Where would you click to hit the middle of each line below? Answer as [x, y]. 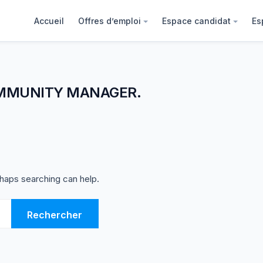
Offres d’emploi [110, 21]
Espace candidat [197, 21]
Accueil [49, 21]
